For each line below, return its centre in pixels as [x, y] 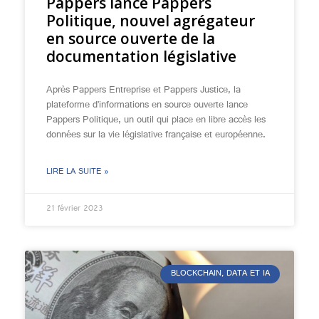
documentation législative [141, 56]
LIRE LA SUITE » [78, 172]
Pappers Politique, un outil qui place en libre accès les [156, 120]
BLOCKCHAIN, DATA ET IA [220, 274]
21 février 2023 [75, 209]
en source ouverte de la [131, 38]
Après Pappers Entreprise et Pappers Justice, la [143, 90]
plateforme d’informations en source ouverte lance [147, 105]
